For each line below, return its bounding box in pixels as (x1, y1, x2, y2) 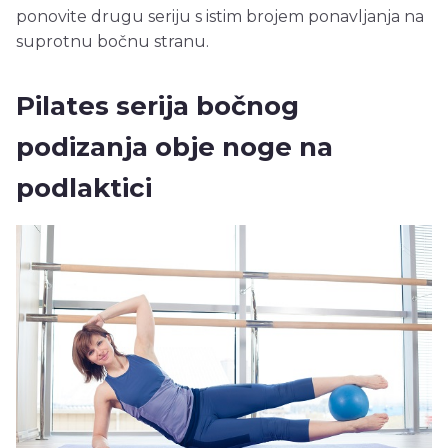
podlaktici (16, 172, 152, 205)
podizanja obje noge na (16, 131, 333, 164)
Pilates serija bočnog (16, 90, 299, 123)
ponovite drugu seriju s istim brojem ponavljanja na (16, 7, 424, 27)
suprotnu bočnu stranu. (16, 32, 209, 52)
